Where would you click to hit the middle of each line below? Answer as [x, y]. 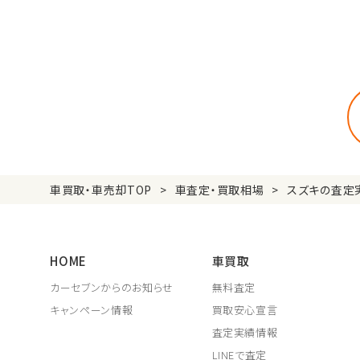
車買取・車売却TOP [101, 190]
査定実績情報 [245, 332]
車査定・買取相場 [219, 190]
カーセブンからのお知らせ [112, 287]
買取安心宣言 [245, 310]
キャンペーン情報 [92, 310]
